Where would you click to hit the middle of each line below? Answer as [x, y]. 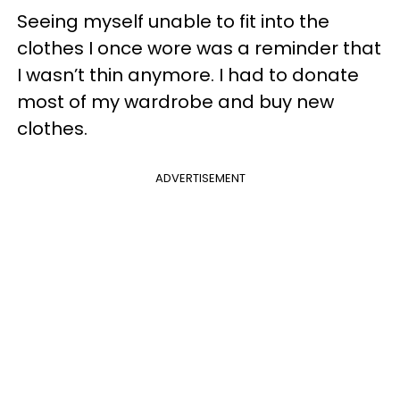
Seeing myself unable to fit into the [173, 21]
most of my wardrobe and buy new [175, 101]
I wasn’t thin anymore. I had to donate [188, 75]
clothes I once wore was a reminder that [199, 48]
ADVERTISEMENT [200, 178]
